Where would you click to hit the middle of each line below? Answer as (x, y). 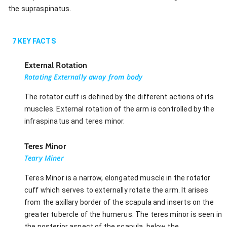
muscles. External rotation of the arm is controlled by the (119, 109)
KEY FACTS (36, 41)
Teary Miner (44, 158)
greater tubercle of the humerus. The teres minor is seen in (123, 214)
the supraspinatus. (40, 8)
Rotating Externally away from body (84, 77)
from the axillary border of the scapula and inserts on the (119, 202)
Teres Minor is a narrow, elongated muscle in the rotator (118, 178)
